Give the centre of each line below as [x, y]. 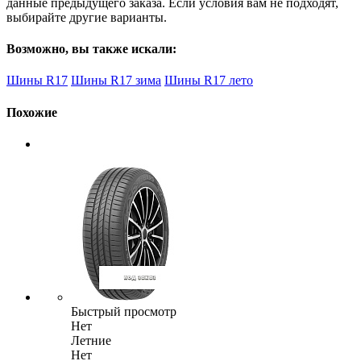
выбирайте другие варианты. [87, 17]
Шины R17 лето [209, 81]
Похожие [32, 112]
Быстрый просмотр [124, 312]
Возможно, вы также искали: [91, 49]
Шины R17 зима [116, 81]
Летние [91, 341]
